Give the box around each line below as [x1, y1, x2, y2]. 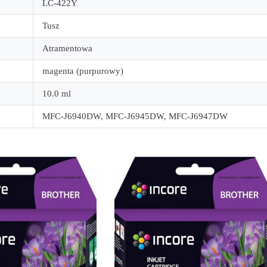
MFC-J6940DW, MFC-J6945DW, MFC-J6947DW [42, 111, 228, 122]
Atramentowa [42, 44, 92, 54]
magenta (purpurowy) [42, 66, 123, 76]
